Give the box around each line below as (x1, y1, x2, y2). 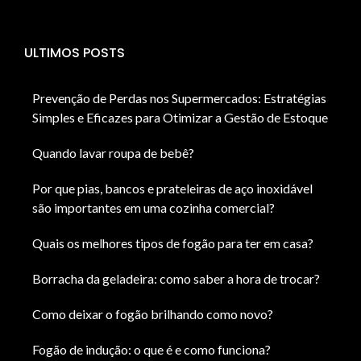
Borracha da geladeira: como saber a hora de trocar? (32, 270, 320, 286)
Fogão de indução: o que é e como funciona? (32, 341, 271, 357)
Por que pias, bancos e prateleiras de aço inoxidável (32, 180, 313, 196)
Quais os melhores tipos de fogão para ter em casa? (32, 234, 313, 251)
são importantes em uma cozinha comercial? (32, 199, 275, 215)
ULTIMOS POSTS (24, 43, 125, 62)
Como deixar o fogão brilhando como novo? (32, 305, 273, 322)
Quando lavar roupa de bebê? (32, 144, 194, 160)
